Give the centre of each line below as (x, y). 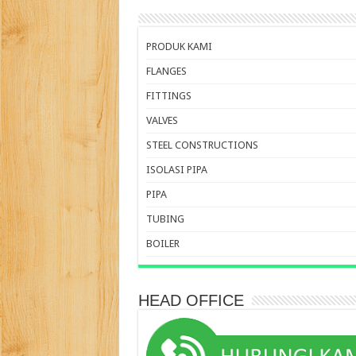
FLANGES (166, 71)
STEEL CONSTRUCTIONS (202, 145)
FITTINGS (168, 95)
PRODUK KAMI (179, 46)
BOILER (163, 243)
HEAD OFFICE (191, 300)
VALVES (162, 120)
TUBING (165, 219)
